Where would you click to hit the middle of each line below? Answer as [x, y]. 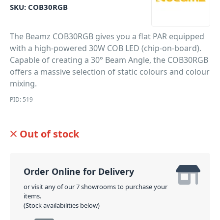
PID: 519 [21, 99]
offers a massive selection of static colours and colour [110, 72]
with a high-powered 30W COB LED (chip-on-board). [106, 48]
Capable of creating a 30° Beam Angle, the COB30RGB [109, 60]
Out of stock [49, 134]
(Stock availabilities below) [62, 205]
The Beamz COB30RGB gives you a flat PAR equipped [107, 36]
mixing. [23, 83]
